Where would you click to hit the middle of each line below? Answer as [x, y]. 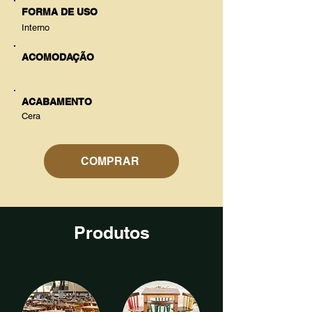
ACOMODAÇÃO [58, 57]
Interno [36, 28]
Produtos [111, 233]
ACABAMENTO [57, 102]
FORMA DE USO [60, 12]
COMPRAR [110, 161]
